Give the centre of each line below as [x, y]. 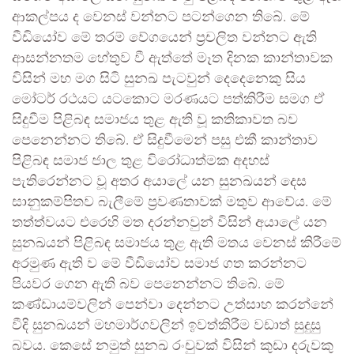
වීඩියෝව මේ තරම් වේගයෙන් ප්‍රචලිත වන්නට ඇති [164, 38]
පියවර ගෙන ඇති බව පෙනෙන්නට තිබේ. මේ [148, 285]
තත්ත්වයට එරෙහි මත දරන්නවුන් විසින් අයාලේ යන [169, 223]
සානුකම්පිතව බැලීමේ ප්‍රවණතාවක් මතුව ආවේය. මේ [172, 203]
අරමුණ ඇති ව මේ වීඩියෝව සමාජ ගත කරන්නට [159, 264]
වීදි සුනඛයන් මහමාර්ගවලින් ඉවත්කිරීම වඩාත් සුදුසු [166, 326]
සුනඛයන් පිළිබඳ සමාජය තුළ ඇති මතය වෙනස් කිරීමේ [177, 244]
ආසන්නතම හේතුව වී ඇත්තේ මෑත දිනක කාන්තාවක [172, 59]
